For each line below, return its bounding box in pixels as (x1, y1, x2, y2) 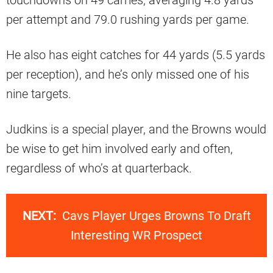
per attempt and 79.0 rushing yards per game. (6, 12, 249, 27)
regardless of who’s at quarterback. (6, 161, 192, 176)
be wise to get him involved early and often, (6, 141, 233, 157)
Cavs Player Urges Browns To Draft (62, 208, 251, 224)
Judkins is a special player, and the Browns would (6, 122, 266, 137)
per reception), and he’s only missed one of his (6, 67, 249, 82)
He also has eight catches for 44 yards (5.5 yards (6, 48, 265, 63)
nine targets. (6, 87, 71, 102)
